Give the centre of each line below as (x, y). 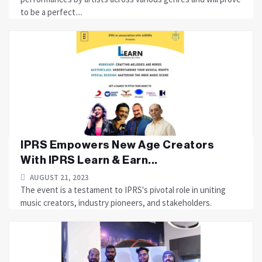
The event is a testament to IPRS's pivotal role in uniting (123, 190)
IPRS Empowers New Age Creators (117, 145)
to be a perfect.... (51, 12)
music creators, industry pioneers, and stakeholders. (116, 203)
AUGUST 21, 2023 (58, 177)
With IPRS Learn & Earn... (89, 160)
